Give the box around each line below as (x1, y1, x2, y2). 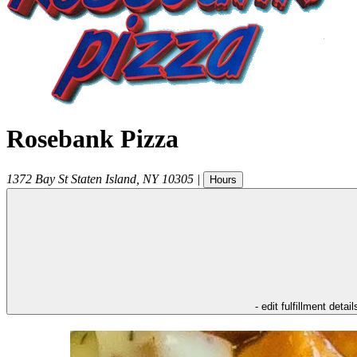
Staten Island (71, 171, 136, 186)
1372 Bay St (6, 171, 68, 186)
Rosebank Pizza (6, 124, 178, 154)
